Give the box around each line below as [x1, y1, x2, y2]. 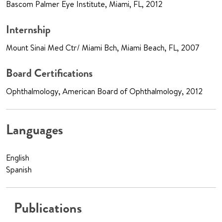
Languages [6, 121, 63, 139]
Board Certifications [6, 66, 93, 81]
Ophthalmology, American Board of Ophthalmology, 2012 [6, 86, 203, 97]
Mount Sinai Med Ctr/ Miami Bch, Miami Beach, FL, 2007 [6, 42, 199, 54]
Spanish [6, 164, 32, 175]
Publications [14, 199, 82, 218]
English [6, 152, 29, 164]
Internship [6, 22, 51, 37]
